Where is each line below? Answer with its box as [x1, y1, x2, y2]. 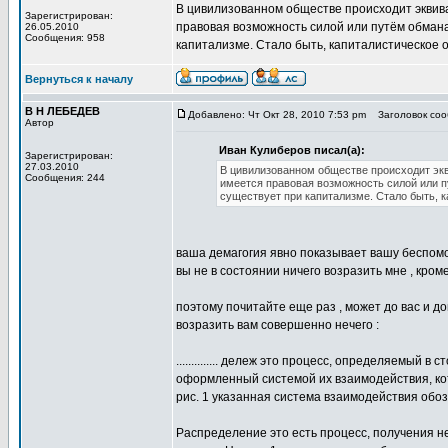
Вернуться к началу [25, 73, 133, 85]
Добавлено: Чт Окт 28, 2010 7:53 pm [188, 109, 366, 120]
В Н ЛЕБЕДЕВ [25, 105, 100, 117]
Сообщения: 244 [25, 172, 105, 183]
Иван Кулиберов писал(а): [219, 144, 365, 156]
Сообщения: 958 [25, 32, 105, 43]
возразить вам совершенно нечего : [176, 318, 379, 332]
